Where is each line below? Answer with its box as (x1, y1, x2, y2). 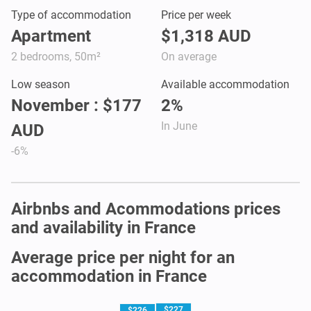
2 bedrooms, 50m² (11, 49, 101, 63)
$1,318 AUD (161, 26, 251, 46)
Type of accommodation (11, 8, 131, 22)
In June (161, 119, 197, 133)
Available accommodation (161, 77, 289, 91)
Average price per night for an (11, 247, 235, 267)
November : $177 (11, 95, 142, 115)
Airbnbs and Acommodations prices (11, 199, 280, 219)
